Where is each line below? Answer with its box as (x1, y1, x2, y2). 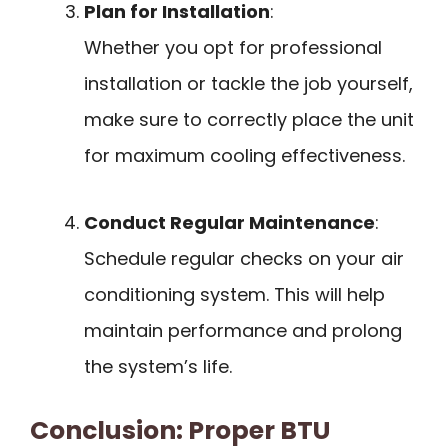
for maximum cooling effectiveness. (84, 143, 405, 169)
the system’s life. (84, 353, 232, 379)
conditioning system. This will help (84, 281, 385, 307)
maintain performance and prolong (84, 317, 402, 343)
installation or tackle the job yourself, (84, 71, 413, 97)
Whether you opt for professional (84, 35, 382, 61)
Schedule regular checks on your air (84, 245, 404, 271)
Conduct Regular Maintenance (84, 209, 375, 235)
